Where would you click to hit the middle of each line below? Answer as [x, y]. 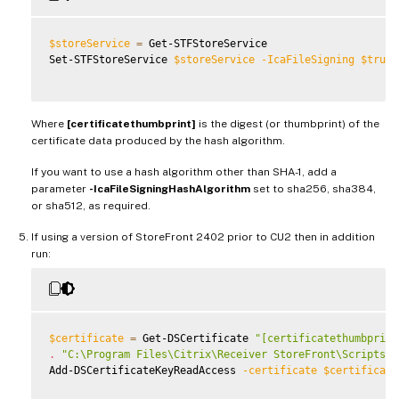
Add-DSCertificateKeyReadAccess [146, 370]
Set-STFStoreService [111, 59]
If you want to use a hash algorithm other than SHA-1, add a [184, 171]
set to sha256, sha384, [313, 188]
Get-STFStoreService [205, 43]
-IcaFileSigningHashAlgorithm [170, 188]
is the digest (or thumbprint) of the [288, 123]
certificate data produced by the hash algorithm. [158, 140]
